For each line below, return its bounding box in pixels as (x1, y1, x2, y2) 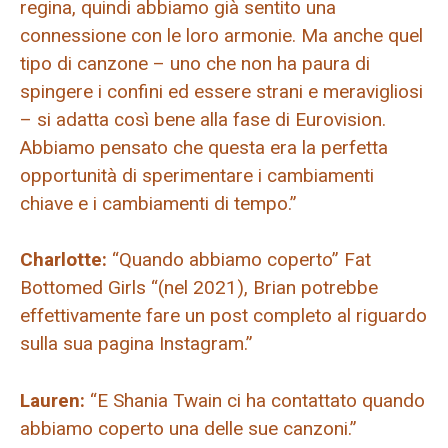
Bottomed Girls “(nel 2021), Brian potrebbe (20, 276, 378, 300)
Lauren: (20, 388, 85, 412)
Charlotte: (20, 248, 107, 272)
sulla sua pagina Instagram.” (20, 332, 253, 356)
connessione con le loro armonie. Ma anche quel (20, 23, 423, 47)
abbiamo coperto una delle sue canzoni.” (20, 416, 357, 440)
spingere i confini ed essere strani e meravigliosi (20, 79, 423, 103)
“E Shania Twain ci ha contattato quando (85, 388, 425, 412)
